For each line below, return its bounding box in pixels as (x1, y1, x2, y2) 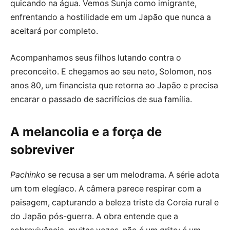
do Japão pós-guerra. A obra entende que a (10, 211, 178, 221)
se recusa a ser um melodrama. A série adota (46, 169, 219, 180)
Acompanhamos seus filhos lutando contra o (10, 52, 181, 63)
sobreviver (10, 142, 74, 158)
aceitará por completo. (10, 26, 98, 36)
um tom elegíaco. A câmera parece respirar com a (10, 183, 201, 194)
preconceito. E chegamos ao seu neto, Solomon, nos (10, 66, 212, 76)
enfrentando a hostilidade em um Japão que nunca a (10, 12, 211, 23)
